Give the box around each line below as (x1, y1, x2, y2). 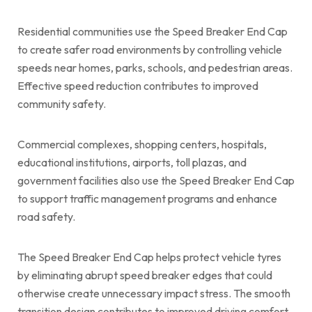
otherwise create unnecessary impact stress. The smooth (17, 286, 290, 300)
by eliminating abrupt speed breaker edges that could (17, 267, 272, 282)
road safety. (17, 209, 75, 224)
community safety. (17, 96, 106, 111)
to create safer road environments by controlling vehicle (17, 42, 282, 56)
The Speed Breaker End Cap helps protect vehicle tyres (17, 249, 281, 264)
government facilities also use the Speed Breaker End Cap (17, 173, 295, 187)
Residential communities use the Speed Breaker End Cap (17, 24, 288, 38)
